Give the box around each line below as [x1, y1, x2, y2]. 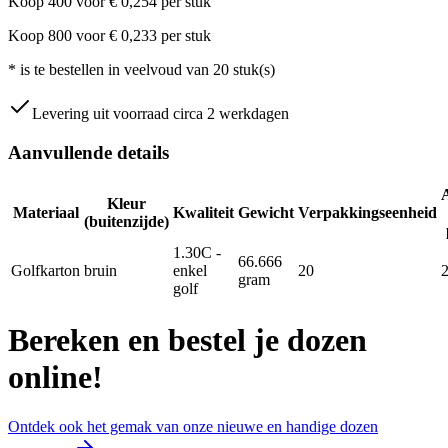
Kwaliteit [173, 203, 234, 221]
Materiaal [12, 203, 79, 221]
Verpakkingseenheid [298, 203, 437, 221]
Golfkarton [11, 261, 80, 279]
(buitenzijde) [84, 212, 169, 230]
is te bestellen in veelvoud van [20, 61, 209, 79]
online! [8, 359, 103, 396]
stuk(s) [233, 61, 275, 79]
